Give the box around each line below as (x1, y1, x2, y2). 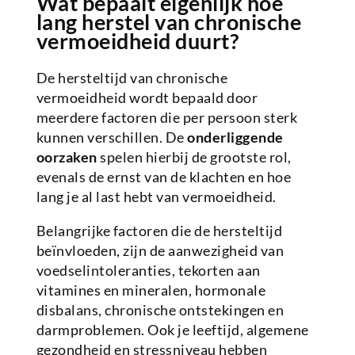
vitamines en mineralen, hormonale (36, 281, 266, 300)
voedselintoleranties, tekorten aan (36, 261, 261, 280)
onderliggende (187, 128, 284, 147)
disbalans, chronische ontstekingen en (36, 301, 284, 319)
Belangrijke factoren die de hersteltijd (36, 222, 283, 240)
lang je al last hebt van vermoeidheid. (36, 188, 277, 206)
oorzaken (36, 148, 97, 166)
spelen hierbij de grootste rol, (97, 148, 292, 166)
